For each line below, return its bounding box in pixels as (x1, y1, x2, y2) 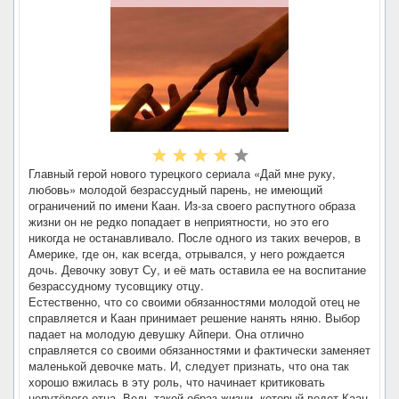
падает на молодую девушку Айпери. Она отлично (28, 325, 304, 342)
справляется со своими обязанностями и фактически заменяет (28, 341, 370, 358)
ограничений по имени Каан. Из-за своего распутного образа (28, 197, 355, 214)
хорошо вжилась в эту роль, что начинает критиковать (28, 373, 325, 390)
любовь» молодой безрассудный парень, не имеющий (28, 181, 322, 198)
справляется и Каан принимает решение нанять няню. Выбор (28, 309, 360, 326)
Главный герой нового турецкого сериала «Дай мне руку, (28, 165, 336, 182)
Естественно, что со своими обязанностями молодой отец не (28, 293, 360, 310)
